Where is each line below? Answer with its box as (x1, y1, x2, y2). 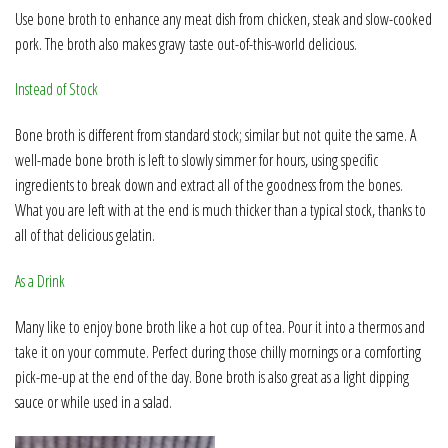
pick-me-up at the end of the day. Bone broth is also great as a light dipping (15, 365, 409, 388)
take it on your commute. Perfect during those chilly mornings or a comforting (15, 340, 421, 363)
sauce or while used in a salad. (15, 390, 172, 413)
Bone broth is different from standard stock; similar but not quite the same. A (15, 124, 416, 147)
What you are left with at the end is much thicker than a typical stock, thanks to (15, 199, 426, 222)
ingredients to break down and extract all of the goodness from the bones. (15, 174, 403, 197)
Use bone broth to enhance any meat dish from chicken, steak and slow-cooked (15, 7, 432, 30)
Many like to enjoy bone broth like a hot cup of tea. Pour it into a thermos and (15, 315, 425, 338)
